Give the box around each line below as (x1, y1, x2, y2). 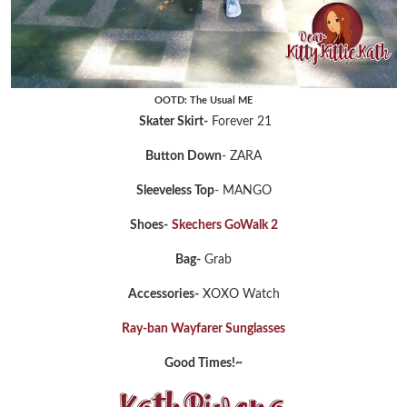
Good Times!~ (164, 356, 243, 370)
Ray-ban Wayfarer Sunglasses (122, 322, 285, 335)
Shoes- (129, 218, 168, 232)
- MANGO (213, 184, 272, 197)
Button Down (145, 149, 222, 163)
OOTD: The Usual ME (154, 94, 253, 105)
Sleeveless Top (135, 184, 214, 197)
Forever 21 (208, 114, 272, 128)
